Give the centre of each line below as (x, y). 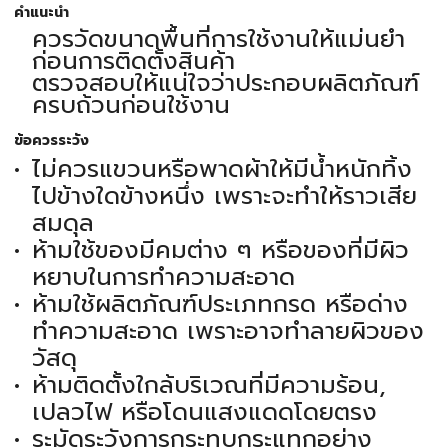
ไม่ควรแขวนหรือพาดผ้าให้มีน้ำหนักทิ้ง (221, 169)
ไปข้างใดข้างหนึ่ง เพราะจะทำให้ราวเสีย (224, 196)
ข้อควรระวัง (51, 141)
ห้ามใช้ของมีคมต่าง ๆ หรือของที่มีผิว (220, 250)
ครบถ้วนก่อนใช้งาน (130, 105)
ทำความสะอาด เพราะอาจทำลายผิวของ (227, 331)
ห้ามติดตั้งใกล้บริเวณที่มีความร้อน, (208, 385)
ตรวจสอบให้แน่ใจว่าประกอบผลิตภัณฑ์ (225, 83)
